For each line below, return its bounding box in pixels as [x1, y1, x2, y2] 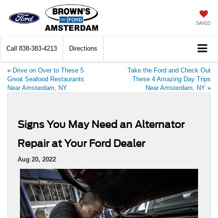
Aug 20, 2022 [18, 156, 56, 163]
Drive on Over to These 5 [13, 67, 84, 74]
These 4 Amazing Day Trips [132, 75, 211, 83]
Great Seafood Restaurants [7, 75, 84, 83]
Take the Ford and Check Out [127, 67, 211, 74]
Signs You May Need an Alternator [18, 119, 184, 131]
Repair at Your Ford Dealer [18, 138, 145, 150]
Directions [69, 45, 97, 53]
